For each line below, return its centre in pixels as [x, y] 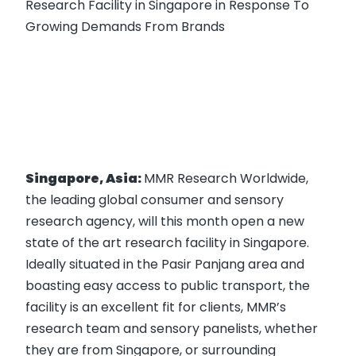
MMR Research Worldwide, [226, 178]
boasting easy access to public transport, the [168, 286]
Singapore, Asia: [85, 178]
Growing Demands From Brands [125, 27]
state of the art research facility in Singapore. [167, 243]
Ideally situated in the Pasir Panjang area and [165, 264]
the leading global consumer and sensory [155, 200]
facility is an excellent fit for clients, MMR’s [156, 307]
